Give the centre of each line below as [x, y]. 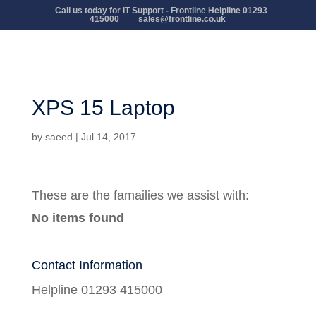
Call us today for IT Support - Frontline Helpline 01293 [161, 11]
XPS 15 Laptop [103, 108]
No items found [78, 218]
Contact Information [87, 265]
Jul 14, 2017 [108, 137]
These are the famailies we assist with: [140, 195]
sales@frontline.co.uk [182, 19]
